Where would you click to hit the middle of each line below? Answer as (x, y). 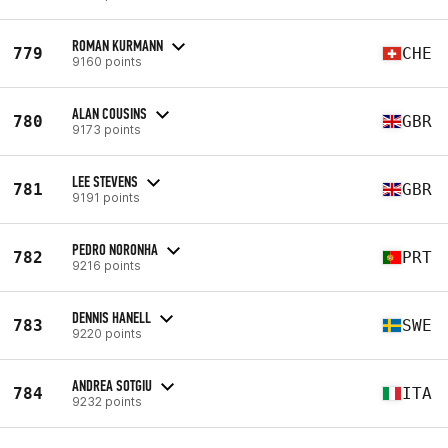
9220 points (107, 333)
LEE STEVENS (105, 181)
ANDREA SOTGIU (112, 385)
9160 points (107, 61)
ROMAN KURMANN (117, 45)
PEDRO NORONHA (115, 249)
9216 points (106, 265)
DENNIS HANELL (111, 317)
